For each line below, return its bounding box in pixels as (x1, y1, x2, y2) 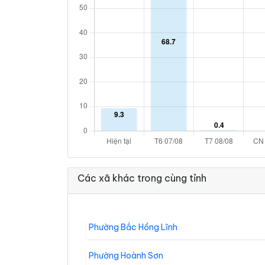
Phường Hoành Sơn (89, 250, 163, 261)
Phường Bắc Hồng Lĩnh (89, 222, 177, 232)
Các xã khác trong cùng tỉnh (77, 172, 206, 184)
